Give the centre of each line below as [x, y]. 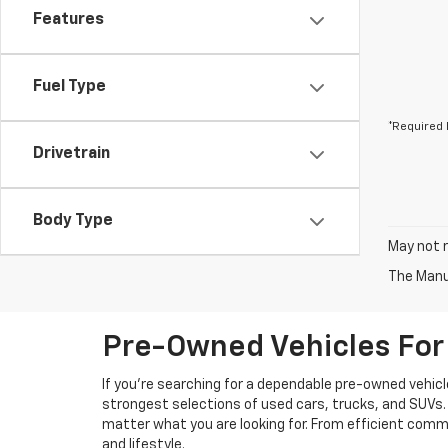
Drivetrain [71, 154]
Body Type [73, 221]
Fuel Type [69, 87]
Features [68, 20]
